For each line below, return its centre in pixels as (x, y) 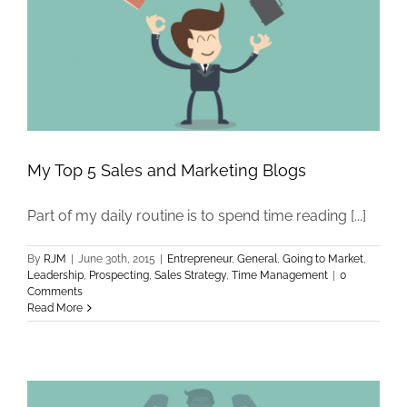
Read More (55, 308)
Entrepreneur (199, 259)
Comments (55, 292)
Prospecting (119, 276)
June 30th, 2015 (117, 259)
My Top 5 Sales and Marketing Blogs (167, 171)
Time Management (280, 276)
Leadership (55, 276)
